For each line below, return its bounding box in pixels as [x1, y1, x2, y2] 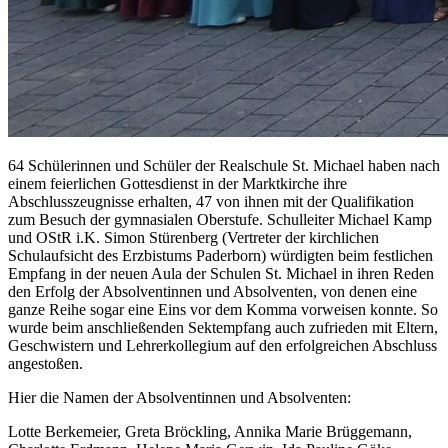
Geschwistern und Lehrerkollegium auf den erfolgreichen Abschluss [8, 336, 437, 354]
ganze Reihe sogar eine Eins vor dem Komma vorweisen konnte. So [8, 300, 438, 318]
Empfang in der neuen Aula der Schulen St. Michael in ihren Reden [8, 264, 434, 282]
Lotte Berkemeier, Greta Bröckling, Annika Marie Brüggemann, [8, 422, 412, 440]
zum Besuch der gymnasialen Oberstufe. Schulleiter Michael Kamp [8, 210, 432, 228]
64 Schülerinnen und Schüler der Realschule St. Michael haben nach [8, 156, 440, 174]
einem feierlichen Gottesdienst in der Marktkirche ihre [8, 174, 347, 192]
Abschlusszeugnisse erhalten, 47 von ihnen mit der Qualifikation [8, 192, 414, 210]
